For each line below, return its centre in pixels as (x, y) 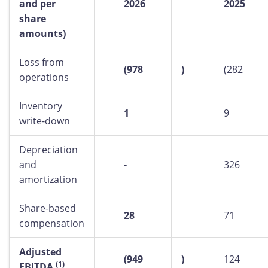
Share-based (48, 208)
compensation (52, 223)
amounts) (42, 33)
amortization (48, 179)
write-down (45, 121)
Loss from (42, 62)
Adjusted (40, 252)
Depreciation (48, 150)
